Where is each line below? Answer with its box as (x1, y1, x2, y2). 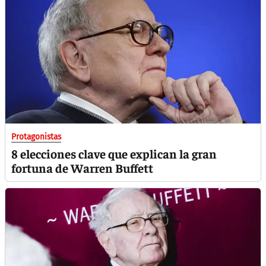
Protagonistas (11, 132, 61, 142)
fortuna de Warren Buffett (11, 160, 153, 176)
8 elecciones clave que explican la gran (11, 145, 217, 162)
